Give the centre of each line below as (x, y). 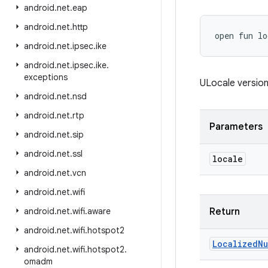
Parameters (236, 127)
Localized (235, 244)
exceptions (46, 77)
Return (225, 212)
